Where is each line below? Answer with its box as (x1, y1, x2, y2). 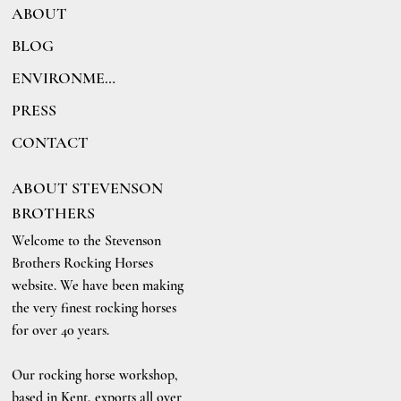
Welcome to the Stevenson (12, 231, 162, 250)
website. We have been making (12, 276, 184, 294)
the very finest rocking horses (12, 298, 177, 317)
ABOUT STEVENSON (12, 177, 164, 198)
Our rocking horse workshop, (12, 365, 179, 384)
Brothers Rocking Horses (12, 253, 154, 272)
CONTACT (12, 132, 89, 152)
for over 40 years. (12, 320, 114, 339)
